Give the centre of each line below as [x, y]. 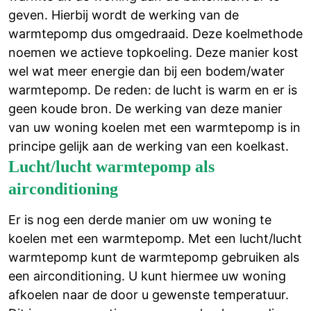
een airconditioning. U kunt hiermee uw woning [147, 276]
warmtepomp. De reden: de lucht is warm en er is [153, 90]
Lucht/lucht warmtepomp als [111, 166]
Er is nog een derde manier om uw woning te [140, 219]
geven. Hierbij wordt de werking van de [124, 15]
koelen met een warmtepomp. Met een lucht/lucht [155, 238]
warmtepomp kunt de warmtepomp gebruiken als [154, 257]
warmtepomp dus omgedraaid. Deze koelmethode [155, 33]
